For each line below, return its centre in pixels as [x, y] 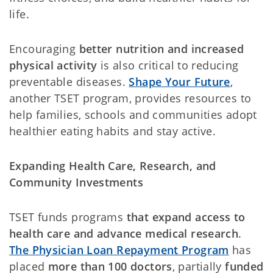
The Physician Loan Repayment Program [119, 250]
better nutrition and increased [161, 49]
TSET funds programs [68, 217]
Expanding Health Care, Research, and [113, 166]
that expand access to [186, 217]
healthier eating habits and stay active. [113, 131]
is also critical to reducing [168, 65]
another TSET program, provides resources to [130, 98]
